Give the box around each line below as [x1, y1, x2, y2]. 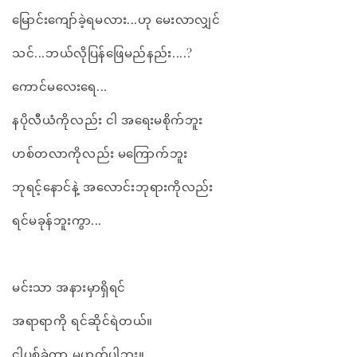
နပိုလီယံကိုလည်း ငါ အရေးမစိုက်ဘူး [12, 112, 203, 128]
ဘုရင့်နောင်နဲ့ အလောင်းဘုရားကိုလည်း [12, 178, 214, 195]
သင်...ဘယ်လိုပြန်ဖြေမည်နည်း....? [12, 45, 193, 61]
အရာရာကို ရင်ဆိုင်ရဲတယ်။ [12, 312, 153, 329]
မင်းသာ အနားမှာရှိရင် [12, 279, 126, 296]
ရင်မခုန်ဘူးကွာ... [12, 212, 102, 229]
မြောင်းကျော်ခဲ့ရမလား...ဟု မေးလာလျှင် [12, 11, 221, 28]
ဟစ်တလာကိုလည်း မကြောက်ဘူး [12, 145, 188, 162]
